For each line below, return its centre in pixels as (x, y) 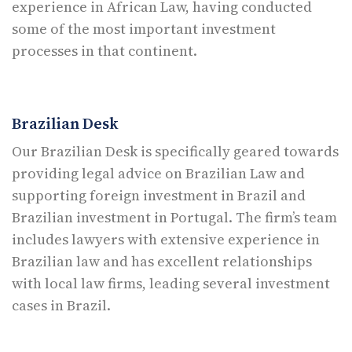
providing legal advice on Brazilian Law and (158, 173)
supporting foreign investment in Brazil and (159, 195)
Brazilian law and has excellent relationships (162, 261)
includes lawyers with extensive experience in (166, 239)
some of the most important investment (144, 28)
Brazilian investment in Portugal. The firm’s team (174, 217)
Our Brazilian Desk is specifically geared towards (175, 151)
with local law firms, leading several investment (171, 283)
